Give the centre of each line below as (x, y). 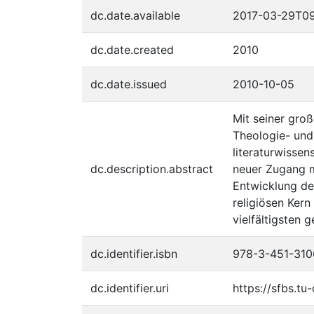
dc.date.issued (129, 84)
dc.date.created (132, 50)
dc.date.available (135, 15)
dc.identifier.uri (130, 288)
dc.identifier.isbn (134, 254)
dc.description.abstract (152, 169)
